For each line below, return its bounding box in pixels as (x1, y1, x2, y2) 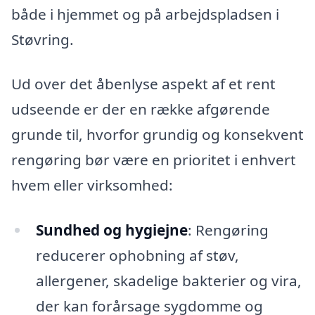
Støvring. (11, 29, 74, 49)
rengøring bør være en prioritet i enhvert (11, 150, 296, 170)
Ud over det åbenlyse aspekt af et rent (11, 74, 276, 94)
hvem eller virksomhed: (11, 175, 173, 195)
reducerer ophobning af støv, (35, 245, 239, 266)
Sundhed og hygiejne (35, 220, 188, 240)
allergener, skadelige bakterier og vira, (35, 271, 302, 291)
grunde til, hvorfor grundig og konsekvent (11, 124, 304, 145)
